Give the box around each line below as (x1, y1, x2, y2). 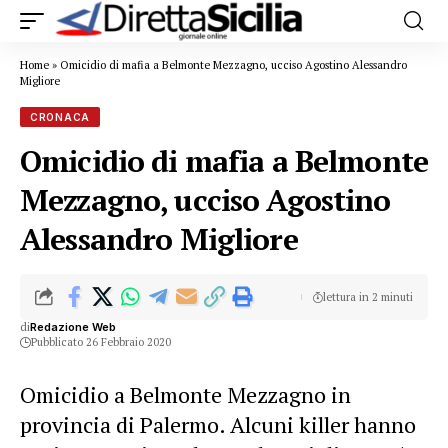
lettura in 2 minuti (322, 289, 413, 304)
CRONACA (30, 111, 90, 123)
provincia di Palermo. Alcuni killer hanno (20, 410, 416, 439)
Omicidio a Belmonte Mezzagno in (20, 380, 351, 409)
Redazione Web (30, 320, 116, 334)
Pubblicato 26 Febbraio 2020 (31, 335, 171, 349)
